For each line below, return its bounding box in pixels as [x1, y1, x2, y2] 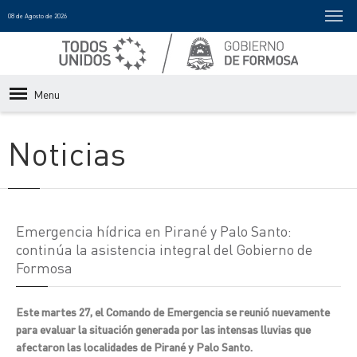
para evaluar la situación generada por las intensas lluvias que [16, 322, 311, 336]
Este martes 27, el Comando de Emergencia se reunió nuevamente [16, 304, 330, 319]
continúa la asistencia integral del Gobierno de [16, 240, 312, 258]
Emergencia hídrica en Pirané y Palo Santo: [16, 222, 292, 240]
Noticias [8, 132, 126, 173]
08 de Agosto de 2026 [8, 12, 67, 20]
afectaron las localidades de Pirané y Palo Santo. [16, 339, 253, 354]
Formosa [16, 258, 73, 277]
